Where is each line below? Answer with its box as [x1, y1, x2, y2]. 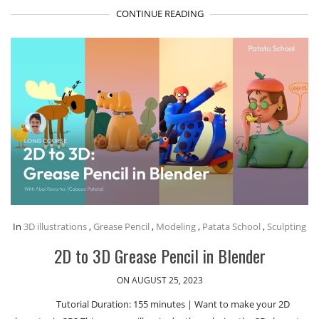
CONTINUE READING [115, 6, 204, 20]
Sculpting [267, 220, 306, 234]
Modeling [156, 220, 196, 234]
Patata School [202, 220, 261, 234]
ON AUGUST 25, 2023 [116, 274, 203, 287]
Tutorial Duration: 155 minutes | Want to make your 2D [56, 298, 290, 311]
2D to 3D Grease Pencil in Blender [53, 243, 266, 269]
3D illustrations [23, 220, 87, 234]
